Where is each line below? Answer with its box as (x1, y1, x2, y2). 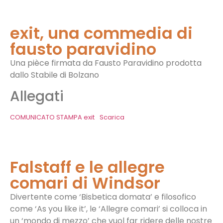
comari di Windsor (10, 172, 160, 195)
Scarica (99, 113, 124, 122)
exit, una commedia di (10, 21, 193, 44)
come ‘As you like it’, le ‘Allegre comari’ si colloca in (10, 203, 207, 215)
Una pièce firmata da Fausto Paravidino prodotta (10, 57, 202, 69)
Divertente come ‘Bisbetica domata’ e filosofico (10, 191, 196, 203)
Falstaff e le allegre (10, 156, 165, 179)
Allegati (10, 87, 64, 107)
